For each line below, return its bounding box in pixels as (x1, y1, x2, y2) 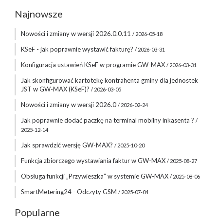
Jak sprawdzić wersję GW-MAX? (21, 141, 114, 149)
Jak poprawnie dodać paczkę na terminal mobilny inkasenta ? (21, 116, 196, 124)
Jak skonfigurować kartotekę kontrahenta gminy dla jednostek (21, 76, 198, 84)
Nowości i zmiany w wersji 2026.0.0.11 (21, 30, 132, 37)
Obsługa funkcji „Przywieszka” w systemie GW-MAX (21, 172, 170, 180)
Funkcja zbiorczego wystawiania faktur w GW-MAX (21, 157, 167, 164)
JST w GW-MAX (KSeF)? (21, 85, 91, 93)
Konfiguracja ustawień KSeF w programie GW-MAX (21, 61, 166, 69)
